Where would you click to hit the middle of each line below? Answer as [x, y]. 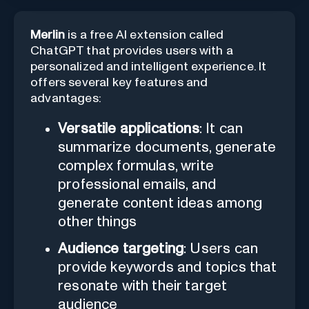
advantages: [66, 98]
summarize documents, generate [167, 147]
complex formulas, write [136, 166]
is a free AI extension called [144, 35]
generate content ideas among [160, 203]
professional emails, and [137, 184]
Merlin [48, 35]
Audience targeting [121, 248]
